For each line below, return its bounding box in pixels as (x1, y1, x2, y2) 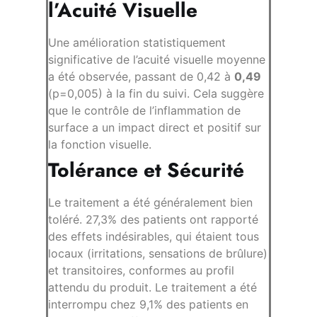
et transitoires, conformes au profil (48, 263, 234, 278)
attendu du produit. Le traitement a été (48, 280, 257, 295)
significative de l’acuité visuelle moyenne (48, 52, 265, 67)
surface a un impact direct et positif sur (48, 120, 261, 135)
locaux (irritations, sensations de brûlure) (48, 246, 267, 261)
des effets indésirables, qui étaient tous (48, 229, 259, 244)
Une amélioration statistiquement (48, 35, 226, 50)
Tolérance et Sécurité (48, 156, 244, 185)
